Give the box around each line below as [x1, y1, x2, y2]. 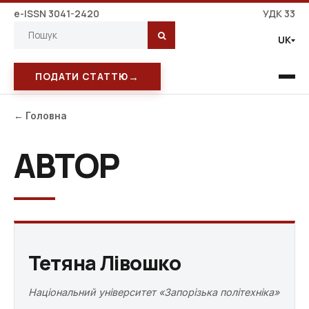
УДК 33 [263, 7, 295, 20]
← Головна [14, 110, 67, 121]
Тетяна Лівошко [28, 249, 181, 277]
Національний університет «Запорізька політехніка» [28, 286, 279, 298]
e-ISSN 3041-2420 [14, 7, 99, 20]
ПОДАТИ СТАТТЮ [35, 70, 128, 83]
